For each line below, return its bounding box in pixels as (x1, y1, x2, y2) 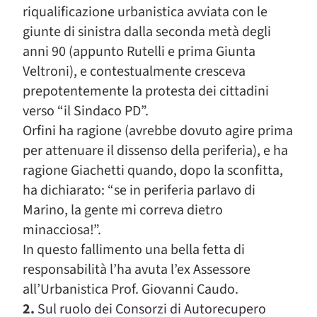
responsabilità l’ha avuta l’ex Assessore (23, 260, 250, 279)
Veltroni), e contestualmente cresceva (23, 62, 246, 81)
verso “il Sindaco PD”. (23, 101, 149, 121)
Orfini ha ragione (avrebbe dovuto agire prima (23, 121, 293, 141)
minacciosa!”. (23, 220, 101, 240)
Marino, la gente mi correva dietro (23, 200, 223, 220)
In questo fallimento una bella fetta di (23, 240, 245, 260)
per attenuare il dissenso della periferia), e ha (23, 141, 288, 161)
